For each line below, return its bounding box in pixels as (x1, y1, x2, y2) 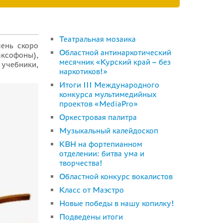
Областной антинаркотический (59, 47, 171, 57)
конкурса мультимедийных (59, 89, 157, 99)
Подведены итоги (59, 212, 123, 222)
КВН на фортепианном (59, 139, 142, 149)
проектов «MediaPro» (59, 99, 138, 109)
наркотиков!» (59, 66, 108, 76)
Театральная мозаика (59, 34, 136, 44)
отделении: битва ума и (59, 148, 144, 158)
